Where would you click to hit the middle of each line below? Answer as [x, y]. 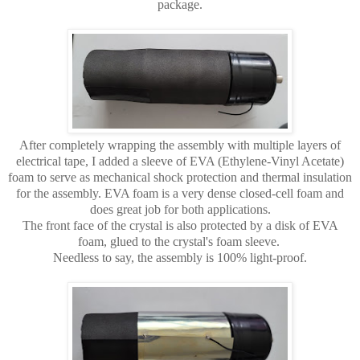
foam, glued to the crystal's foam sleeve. [180, 241]
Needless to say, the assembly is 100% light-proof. [180, 257]
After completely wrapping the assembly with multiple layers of [180, 145]
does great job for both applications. [180, 209]
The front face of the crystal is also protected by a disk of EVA [180, 225]
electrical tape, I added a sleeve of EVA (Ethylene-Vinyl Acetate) [180, 161]
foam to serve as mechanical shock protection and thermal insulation [180, 177]
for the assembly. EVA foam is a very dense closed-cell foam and [180, 193]
